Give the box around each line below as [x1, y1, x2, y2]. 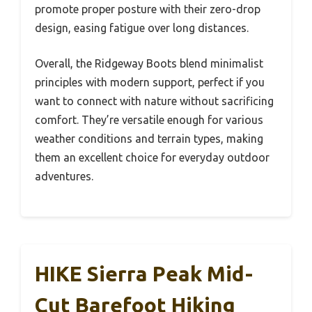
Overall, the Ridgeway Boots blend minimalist [35, 57, 263, 70]
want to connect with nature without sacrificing [35, 95, 274, 108]
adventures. [35, 170, 93, 183]
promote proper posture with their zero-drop [35, 3, 260, 16]
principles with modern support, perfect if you [35, 76, 265, 89]
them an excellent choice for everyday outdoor [35, 151, 270, 164]
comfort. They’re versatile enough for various [35, 114, 263, 127]
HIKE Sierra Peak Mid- [35, 262, 253, 286]
